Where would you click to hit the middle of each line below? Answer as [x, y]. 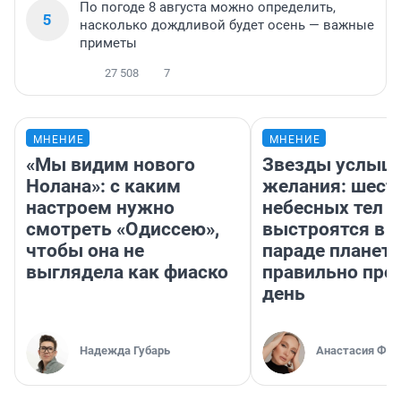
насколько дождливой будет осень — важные [227, 26]
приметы [108, 43]
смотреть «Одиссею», [123, 230]
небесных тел [323, 208]
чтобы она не [85, 251]
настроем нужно [100, 208]
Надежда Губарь [125, 351]
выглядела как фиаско [127, 273]
